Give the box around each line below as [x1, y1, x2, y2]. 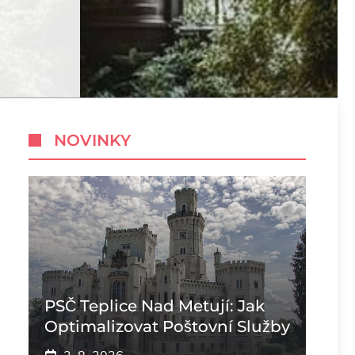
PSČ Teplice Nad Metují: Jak [44, 296, 265, 315]
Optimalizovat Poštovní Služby [44, 317, 290, 336]
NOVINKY [54, 131, 131, 150]
